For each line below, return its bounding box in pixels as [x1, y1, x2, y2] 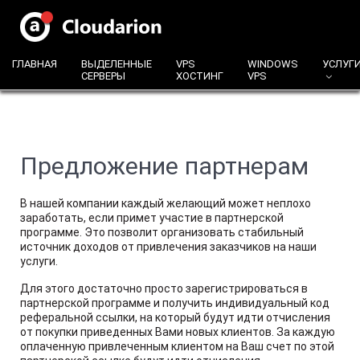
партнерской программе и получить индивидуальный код [20, 297, 329, 309]
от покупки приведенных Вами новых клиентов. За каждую [20, 325, 335, 338]
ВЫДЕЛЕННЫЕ [81, 58, 152, 70]
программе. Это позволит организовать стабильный [20, 226, 304, 239]
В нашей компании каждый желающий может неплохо [20, 197, 311, 210]
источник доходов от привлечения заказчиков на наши [20, 240, 317, 253]
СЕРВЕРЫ [81, 70, 125, 82]
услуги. [20, 255, 58, 268]
